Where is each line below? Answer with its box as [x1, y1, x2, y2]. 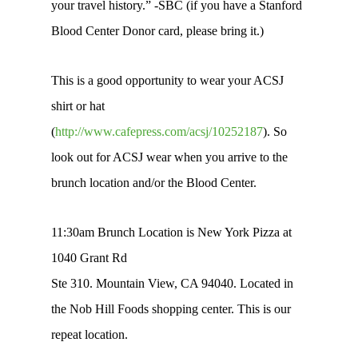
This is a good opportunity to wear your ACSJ [51, 74, 284, 87]
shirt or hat [51, 99, 105, 113]
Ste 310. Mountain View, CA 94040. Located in [51, 276, 293, 290]
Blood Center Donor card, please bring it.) [51, 24, 264, 38]
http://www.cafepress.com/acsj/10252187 [55, 125, 263, 138]
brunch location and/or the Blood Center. [51, 176, 257, 189]
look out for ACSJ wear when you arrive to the [51, 150, 288, 164]
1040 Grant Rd [51, 251, 127, 265]
